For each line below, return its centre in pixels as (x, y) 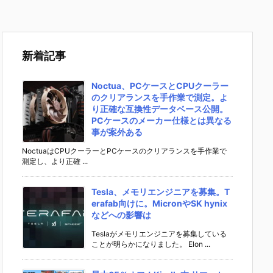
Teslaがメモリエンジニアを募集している (159, 234)
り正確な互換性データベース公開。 (160, 109)
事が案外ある (117, 132)
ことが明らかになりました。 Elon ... (151, 244)
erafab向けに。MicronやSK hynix (159, 204)
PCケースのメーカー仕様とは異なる (161, 121)
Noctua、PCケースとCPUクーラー (160, 86)
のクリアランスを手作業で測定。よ (160, 97)
